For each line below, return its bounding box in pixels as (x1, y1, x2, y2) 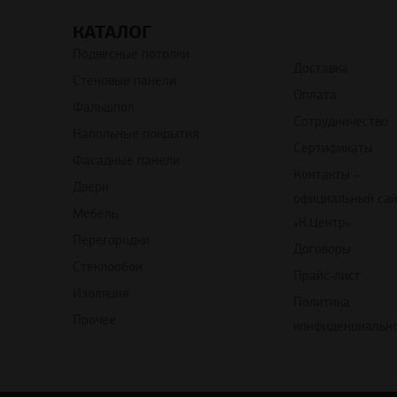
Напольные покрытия (73, 126, 198, 143)
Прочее (73, 312, 116, 329)
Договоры (293, 241, 351, 258)
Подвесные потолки (73, 46, 190, 63)
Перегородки (73, 232, 150, 249)
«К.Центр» (293, 214, 351, 231)
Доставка (293, 60, 348, 77)
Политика (293, 294, 350, 311)
